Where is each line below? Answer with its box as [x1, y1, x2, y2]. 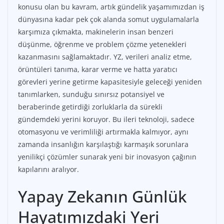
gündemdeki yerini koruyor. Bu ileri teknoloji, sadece [18, 114, 194, 124]
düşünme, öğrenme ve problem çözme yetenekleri [18, 39, 186, 49]
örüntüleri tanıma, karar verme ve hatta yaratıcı [18, 64, 177, 74]
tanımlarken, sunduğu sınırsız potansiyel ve [18, 89, 164, 99]
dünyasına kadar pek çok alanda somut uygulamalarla [18, 14, 199, 24]
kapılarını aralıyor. [18, 164, 79, 174]
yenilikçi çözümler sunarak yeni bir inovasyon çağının [18, 152, 196, 162]
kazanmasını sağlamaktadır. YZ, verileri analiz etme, [18, 52, 192, 62]
